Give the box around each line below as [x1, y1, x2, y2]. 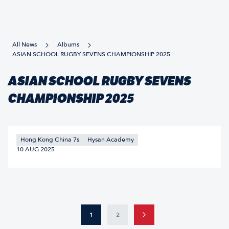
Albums [57, 40, 79, 49]
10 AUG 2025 [16, 145, 55, 153]
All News [12, 40, 37, 49]
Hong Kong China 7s [20, 135, 79, 144]
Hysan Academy [87, 135, 134, 144]
